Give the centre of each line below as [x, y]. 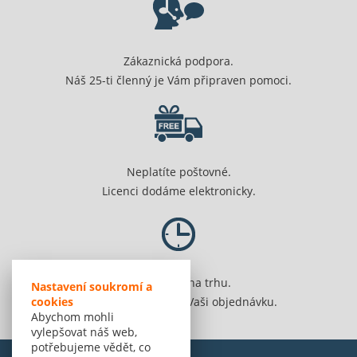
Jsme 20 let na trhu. [178, 283]
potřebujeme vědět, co [91, 347]
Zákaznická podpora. [178, 61]
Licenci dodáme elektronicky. [178, 191]
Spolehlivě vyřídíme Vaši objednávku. [178, 302]
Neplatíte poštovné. [178, 172]
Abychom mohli [73, 317]
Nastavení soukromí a [92, 286]
